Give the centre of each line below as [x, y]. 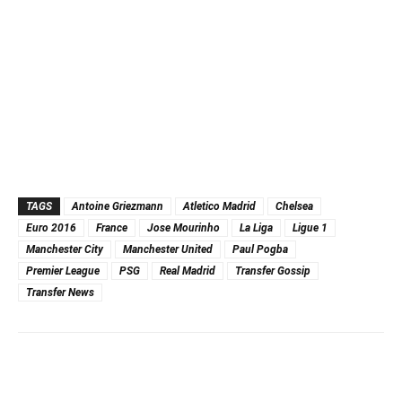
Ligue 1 [310, 227]
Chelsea [294, 206]
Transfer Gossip [273, 271]
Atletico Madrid [219, 206]
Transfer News [60, 292]
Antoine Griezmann [118, 206]
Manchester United [168, 249]
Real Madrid [188, 271]
